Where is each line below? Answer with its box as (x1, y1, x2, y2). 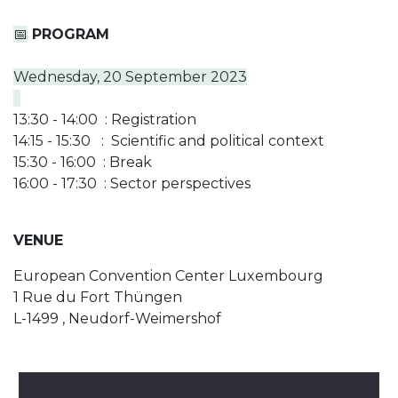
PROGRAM (28, 25, 109, 43)
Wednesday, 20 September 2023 (13, 68, 247, 85)
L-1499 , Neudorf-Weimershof (13, 309, 221, 327)
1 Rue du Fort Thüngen (13, 288, 182, 306)
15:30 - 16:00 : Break (13, 153, 152, 171)
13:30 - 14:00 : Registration (13, 110, 196, 128)
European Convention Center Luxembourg (13, 267, 323, 284)
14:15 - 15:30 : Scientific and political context (13, 131, 324, 149)
